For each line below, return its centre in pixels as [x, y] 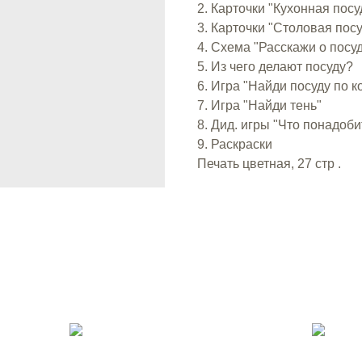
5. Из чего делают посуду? [275, 66]
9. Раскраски [235, 144]
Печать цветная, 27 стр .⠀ [274, 163]
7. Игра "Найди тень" [259, 105]
